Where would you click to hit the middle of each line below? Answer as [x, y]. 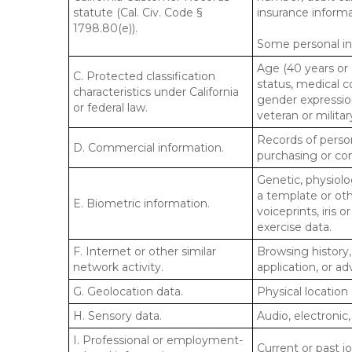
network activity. [118, 267]
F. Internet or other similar [145, 251]
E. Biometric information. [141, 203]
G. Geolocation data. [128, 291]
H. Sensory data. [117, 316]
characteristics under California [156, 92]
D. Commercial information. [148, 148]
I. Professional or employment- [158, 340]
